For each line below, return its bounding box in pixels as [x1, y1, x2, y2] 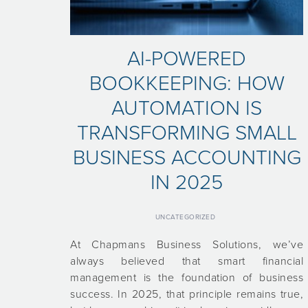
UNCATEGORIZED [155, 213, 216, 222]
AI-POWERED [127, 46, 247, 72]
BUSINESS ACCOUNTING [72, 145, 301, 171]
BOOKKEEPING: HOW [89, 71, 285, 97]
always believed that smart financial [70, 254, 304, 269]
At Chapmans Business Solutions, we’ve [70, 238, 304, 252]
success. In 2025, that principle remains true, [70, 287, 304, 302]
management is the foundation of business [70, 271, 304, 285]
